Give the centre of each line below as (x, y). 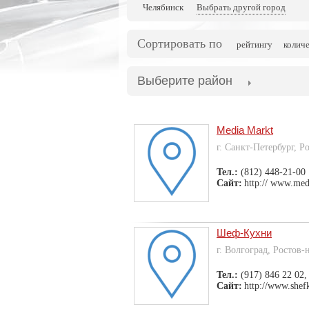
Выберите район (185, 81)
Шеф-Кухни (244, 233)
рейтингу (255, 45)
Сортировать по (180, 44)
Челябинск (163, 8)
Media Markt (245, 130)
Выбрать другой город (241, 8)
